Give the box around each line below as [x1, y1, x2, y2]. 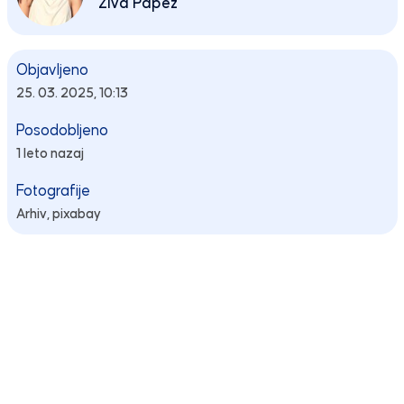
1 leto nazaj [15, 146, 84, 161]
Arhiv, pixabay [15, 207, 101, 221]
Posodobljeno [15, 122, 108, 139]
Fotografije [15, 182, 90, 199]
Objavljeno [15, 61, 88, 78]
